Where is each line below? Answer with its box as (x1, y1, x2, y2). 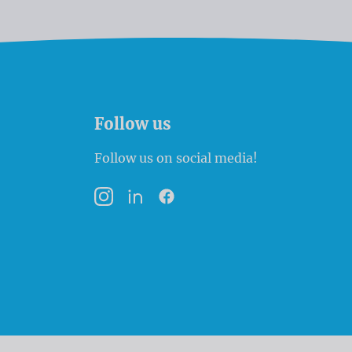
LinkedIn (126, 198, 178, 213)
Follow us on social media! (94, 150, 258, 167)
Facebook (157, 198, 211, 213)
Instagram (94, 198, 153, 213)
